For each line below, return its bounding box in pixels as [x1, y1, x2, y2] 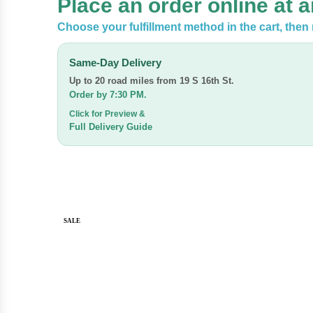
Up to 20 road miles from [69, 75, 180, 86]
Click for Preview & [69, 109, 145, 119]
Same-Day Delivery [69, 57, 161, 68]
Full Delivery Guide [69, 122, 152, 132]
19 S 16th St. [180, 75, 234, 86]
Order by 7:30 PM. [69, 89, 147, 100]
